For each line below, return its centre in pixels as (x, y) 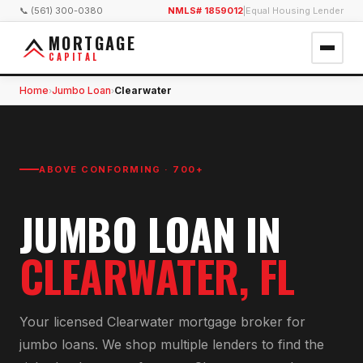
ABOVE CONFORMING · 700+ (122, 169)
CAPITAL (74, 56)
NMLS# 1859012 (205, 11)
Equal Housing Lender (295, 11)
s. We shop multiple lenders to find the (206, 344)
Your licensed (63, 321)
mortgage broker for (240, 321)
